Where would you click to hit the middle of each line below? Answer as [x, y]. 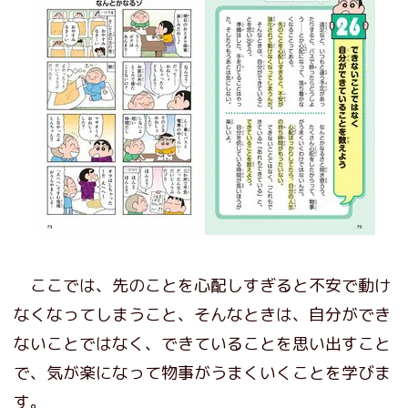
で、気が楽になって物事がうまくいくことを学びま [202, 372]
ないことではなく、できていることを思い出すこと [202, 343]
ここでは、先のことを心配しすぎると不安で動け [202, 285]
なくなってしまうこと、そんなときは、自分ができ [202, 314]
